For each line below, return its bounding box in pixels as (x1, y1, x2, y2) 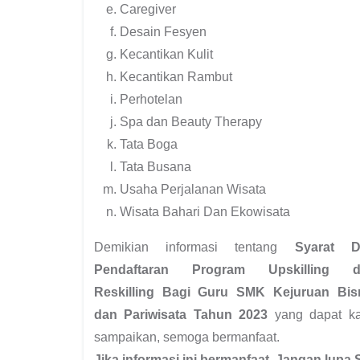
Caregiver (120, 2, 176, 16)
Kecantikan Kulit (120, 47, 213, 61)
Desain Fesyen (120, 24, 207, 39)
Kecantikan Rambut (120, 69, 232, 84)
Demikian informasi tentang (94, 239, 295, 254)
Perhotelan (120, 92, 182, 106)
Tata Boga (120, 137, 178, 151)
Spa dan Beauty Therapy (120, 114, 262, 129)
